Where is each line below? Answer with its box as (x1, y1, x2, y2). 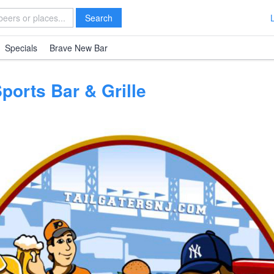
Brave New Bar (50, 42, 108, 54)
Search (85, 12, 113, 24)
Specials (5, 42, 37, 54)
